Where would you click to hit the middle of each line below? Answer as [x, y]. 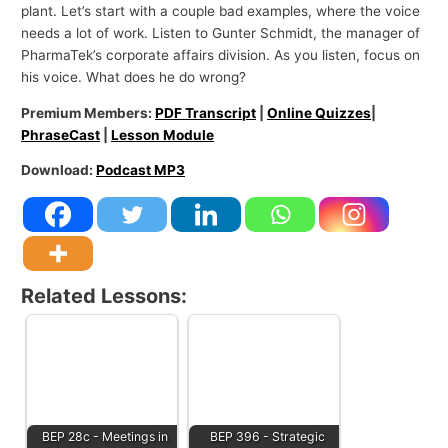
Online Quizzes [319, 112]
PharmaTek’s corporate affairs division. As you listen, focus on [221, 55]
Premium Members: [88, 112]
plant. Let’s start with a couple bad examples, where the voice [221, 11]
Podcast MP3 [141, 170]
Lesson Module [163, 134]
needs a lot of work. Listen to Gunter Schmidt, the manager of [221, 33]
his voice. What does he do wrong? [134, 77]
